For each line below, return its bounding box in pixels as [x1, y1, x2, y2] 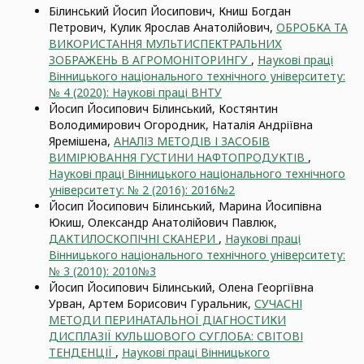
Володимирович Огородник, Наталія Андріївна [49, 117, 313, 132]
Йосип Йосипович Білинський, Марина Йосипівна [49, 198, 322, 214]
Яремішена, [49, 133, 114, 149]
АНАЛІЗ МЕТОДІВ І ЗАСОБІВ [114, 133, 270, 149]
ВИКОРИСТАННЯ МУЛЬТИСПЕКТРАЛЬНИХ [49, 36, 282, 51]
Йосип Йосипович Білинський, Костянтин [49, 101, 278, 116]
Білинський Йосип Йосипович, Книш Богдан [49, 3, 291, 19]
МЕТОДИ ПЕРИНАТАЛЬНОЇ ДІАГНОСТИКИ [49, 312, 286, 327]
